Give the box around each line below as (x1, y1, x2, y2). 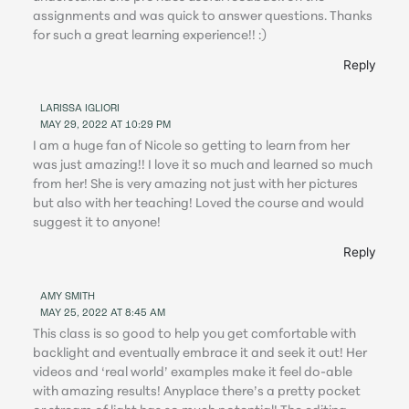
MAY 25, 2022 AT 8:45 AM (40, 308, 166, 319)
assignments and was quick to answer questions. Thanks (33, 9, 373, 24)
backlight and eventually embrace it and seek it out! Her (33, 347, 368, 362)
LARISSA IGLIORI (40, 103, 121, 114)
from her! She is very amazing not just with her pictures (33, 178, 359, 193)
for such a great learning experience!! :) (33, 28, 267, 43)
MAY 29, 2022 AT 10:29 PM (40, 120, 172, 131)
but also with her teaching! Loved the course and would (33, 197, 365, 212)
